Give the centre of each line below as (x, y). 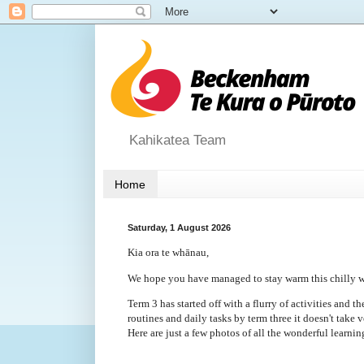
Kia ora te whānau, (169, 253)
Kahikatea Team (178, 141)
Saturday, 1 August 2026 (179, 228)
